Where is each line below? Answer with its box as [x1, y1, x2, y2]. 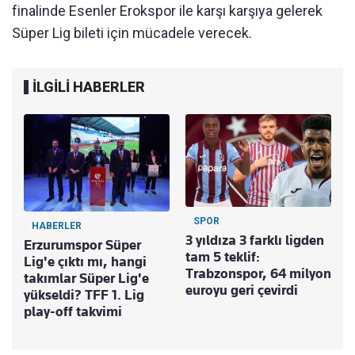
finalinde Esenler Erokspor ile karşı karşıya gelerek [12, 2, 323, 20]
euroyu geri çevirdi [185, 282, 298, 299]
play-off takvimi [24, 303, 122, 319]
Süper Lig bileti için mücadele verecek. [12, 25, 252, 42]
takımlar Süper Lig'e [24, 270, 149, 286]
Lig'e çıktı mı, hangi [24, 254, 147, 269]
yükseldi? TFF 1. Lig [24, 287, 144, 303]
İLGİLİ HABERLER [32, 78, 145, 96]
